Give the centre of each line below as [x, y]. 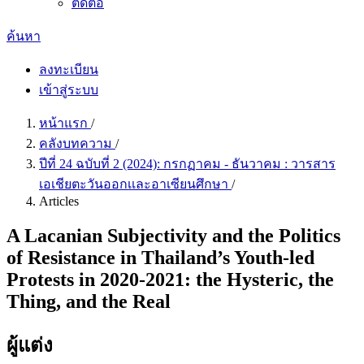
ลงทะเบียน [69, 69]
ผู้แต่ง [30, 345]
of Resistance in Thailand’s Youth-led [160, 257]
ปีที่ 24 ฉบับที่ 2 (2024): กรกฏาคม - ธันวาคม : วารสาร [187, 164]
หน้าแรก [65, 123]
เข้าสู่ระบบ [69, 90]
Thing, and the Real [89, 301]
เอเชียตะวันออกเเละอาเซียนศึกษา [135, 184]
